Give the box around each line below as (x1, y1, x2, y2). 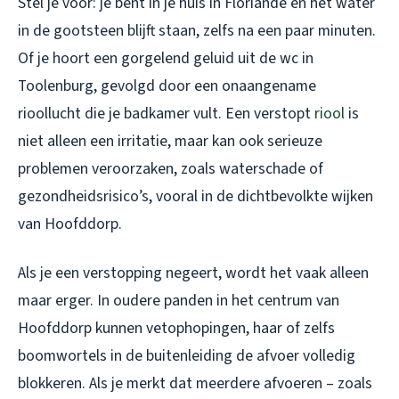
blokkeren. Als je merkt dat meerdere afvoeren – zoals (18, 372, 372, 395)
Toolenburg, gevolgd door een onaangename (18, 75, 316, 98)
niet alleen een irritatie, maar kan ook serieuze (18, 130, 322, 153)
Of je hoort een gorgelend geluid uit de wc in (18, 47, 313, 70)
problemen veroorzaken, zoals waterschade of (18, 158, 323, 181)
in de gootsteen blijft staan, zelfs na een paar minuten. (18, 20, 376, 43)
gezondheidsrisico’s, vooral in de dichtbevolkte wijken (18, 185, 373, 208)
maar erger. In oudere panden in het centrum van (18, 289, 339, 313)
